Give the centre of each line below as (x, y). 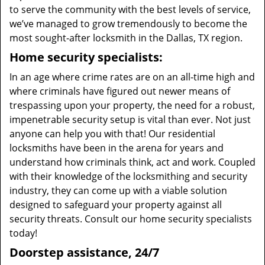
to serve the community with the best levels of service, (130, 9)
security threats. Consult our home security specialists (131, 219)
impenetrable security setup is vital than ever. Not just (130, 119)
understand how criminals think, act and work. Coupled (132, 162)
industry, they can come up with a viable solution (118, 190)
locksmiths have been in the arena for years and (117, 148)
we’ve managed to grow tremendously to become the (128, 24)
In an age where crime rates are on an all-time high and (132, 77)
